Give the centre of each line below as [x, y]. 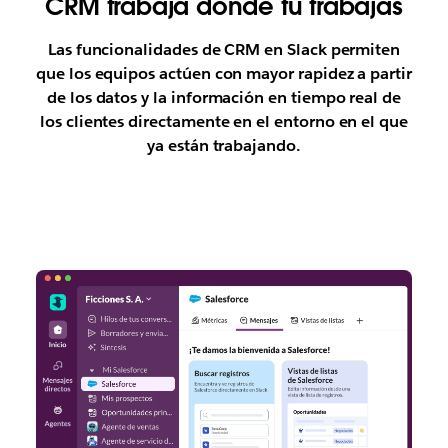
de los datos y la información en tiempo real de [224, 98]
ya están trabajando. [224, 146]
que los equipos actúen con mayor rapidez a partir [224, 74]
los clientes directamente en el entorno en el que [224, 122]
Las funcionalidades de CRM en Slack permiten [224, 50]
